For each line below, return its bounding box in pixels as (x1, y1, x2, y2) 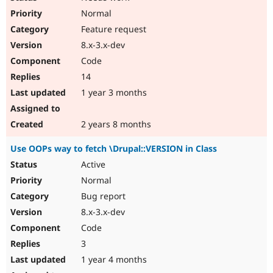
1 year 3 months (79, 87, 147, 99)
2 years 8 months (79, 118, 151, 130)
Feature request (79, 23, 146, 35)
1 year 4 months (79, 253, 147, 266)
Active (79, 158, 105, 171)
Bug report (79, 190, 126, 202)
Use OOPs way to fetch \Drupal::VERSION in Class (10, 143, 217, 155)
